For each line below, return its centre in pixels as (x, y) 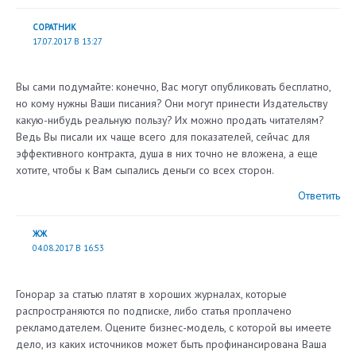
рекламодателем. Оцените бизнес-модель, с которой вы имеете (174, 327)
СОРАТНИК (54, 27)
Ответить (319, 196)
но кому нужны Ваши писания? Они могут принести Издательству (172, 103)
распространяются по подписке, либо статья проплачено (154, 310)
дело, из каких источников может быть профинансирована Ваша (171, 344)
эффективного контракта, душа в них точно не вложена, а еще (167, 153)
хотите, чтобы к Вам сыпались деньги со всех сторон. (145, 170)
